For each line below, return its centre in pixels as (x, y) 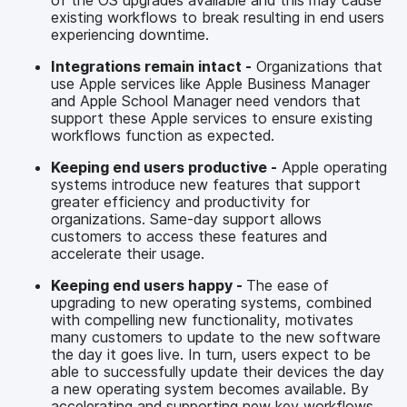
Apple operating (332, 167)
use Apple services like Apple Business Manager (210, 83)
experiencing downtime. (130, 34)
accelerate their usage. (128, 253)
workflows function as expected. (163, 135)
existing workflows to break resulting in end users (218, 17)
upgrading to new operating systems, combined (211, 302)
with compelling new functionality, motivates (202, 319)
